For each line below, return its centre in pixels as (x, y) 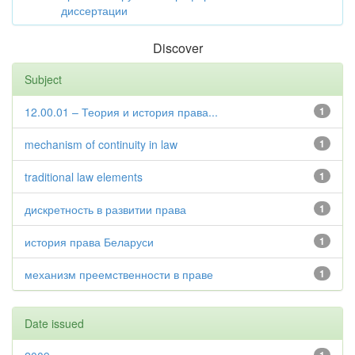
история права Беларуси (89, 242)
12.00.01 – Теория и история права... (121, 112)
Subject (43, 79)
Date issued (54, 323)
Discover (177, 48)
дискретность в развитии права (105, 209)
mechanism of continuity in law (101, 144)
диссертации (94, 10)
